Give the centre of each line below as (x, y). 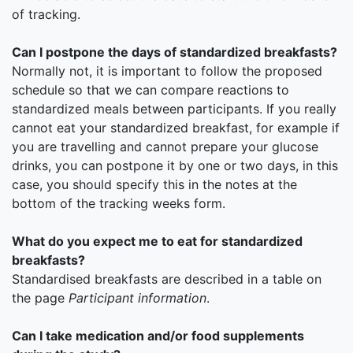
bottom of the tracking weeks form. (119, 203)
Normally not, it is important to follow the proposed (167, 71)
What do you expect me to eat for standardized (157, 241)
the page (40, 298)
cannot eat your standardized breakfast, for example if (176, 128)
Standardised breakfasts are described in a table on (167, 279)
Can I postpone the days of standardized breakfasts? (175, 52)
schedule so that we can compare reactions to (150, 90)
